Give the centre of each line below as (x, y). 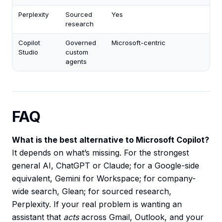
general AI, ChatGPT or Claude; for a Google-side (106, 166)
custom (77, 52)
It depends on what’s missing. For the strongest (100, 153)
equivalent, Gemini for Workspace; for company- (104, 179)
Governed (81, 43)
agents (76, 62)
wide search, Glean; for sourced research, (92, 192)
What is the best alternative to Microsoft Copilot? (111, 140)
